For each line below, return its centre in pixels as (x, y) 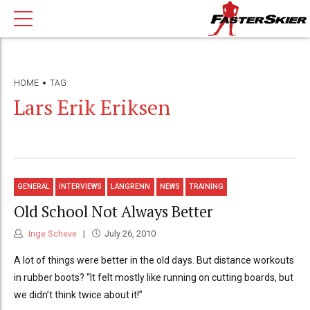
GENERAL (34, 187)
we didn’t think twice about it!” (78, 295)
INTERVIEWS (81, 187)
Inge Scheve (52, 234)
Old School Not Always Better (113, 211)
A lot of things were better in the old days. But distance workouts (154, 261)
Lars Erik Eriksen (92, 107)
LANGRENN (131, 187)
